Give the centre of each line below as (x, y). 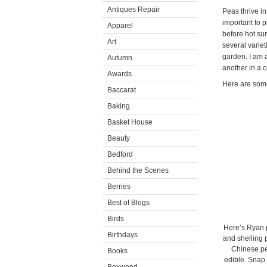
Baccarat (122, 90)
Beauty (119, 138)
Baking (119, 106)
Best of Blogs (128, 203)
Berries (119, 187)
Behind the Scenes (138, 170)
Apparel (120, 26)
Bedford (120, 154)
